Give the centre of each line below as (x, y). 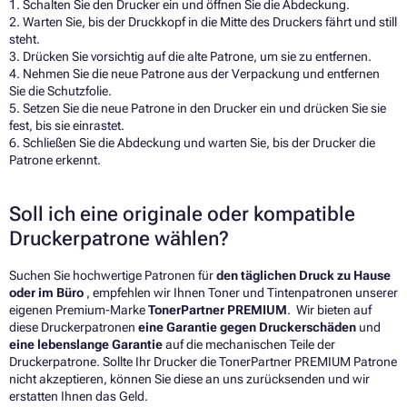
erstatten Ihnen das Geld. (79, 397)
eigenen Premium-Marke (79, 310)
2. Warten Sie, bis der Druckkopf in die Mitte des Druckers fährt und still (203, 22)
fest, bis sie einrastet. (67, 126)
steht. (25, 40)
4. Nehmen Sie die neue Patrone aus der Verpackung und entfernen (194, 74)
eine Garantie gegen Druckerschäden (248, 328)
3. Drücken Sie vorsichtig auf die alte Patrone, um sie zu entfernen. (190, 57)
